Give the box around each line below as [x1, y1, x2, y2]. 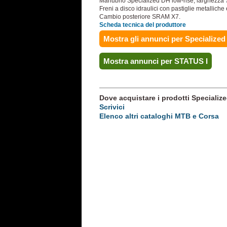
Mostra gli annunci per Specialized [103, 34, 225, 43]
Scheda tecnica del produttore [99, 21, 186, 28]
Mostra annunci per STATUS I [103, 57, 208, 65]
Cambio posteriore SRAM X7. [99, 13, 180, 20]
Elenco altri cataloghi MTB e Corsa [99, 112, 219, 120]
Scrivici [99, 103, 125, 111]
